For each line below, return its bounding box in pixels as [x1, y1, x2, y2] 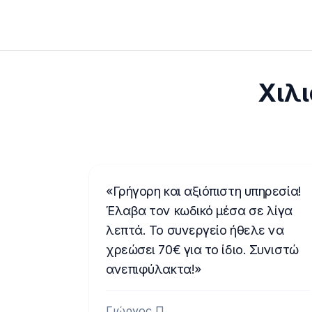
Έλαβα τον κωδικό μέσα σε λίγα [106, 203, 292, 218]
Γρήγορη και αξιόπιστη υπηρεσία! [112, 184, 302, 198]
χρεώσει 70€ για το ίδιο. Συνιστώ [106, 242, 299, 257]
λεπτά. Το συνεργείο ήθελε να [106, 223, 284, 237]
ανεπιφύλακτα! [106, 262, 195, 276]
